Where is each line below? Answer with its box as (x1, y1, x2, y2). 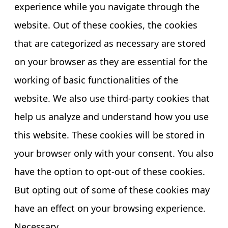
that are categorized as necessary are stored (14, 37, 206, 49)
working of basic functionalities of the (14, 73, 178, 86)
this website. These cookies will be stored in (14, 128, 205, 141)
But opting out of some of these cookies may (14, 183, 210, 196)
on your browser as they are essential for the (14, 55, 208, 68)
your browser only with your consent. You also (14, 147, 214, 159)
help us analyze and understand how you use (14, 110, 209, 123)
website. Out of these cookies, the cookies (14, 18, 197, 31)
